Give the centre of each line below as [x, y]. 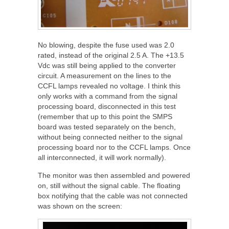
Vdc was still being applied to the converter [107, 65]
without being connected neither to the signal [110, 137]
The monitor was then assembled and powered [114, 175]
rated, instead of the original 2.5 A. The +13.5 [111, 55]
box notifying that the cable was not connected [113, 196]
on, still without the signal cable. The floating [109, 185]
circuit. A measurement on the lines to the [105, 75]
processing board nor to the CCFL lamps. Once [114, 147]
